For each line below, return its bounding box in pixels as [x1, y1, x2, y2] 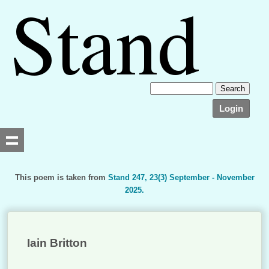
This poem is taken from [14, 173, 108, 182]
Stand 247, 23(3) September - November [107, 173, 255, 182]
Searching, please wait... [44, 196, 171, 209]
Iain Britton [27, 237, 88, 249]
